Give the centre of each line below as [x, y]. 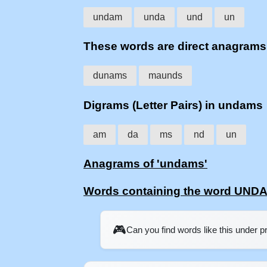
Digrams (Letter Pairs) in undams [173, 105]
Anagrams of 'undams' [145, 164]
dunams [110, 76]
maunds [165, 76]
